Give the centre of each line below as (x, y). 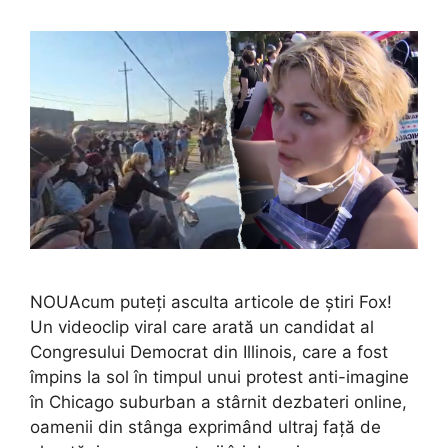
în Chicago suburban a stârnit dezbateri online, (218, 401)
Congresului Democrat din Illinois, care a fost (209, 351)
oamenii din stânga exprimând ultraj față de (205, 426)
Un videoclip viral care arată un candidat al (202, 326)
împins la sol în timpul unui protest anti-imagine (219, 376)
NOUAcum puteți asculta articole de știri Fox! (211, 301)
